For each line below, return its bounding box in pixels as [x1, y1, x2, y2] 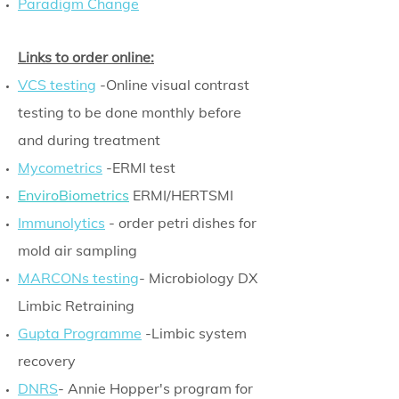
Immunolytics [18, 214, 105, 232]
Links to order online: [18, 48, 154, 66]
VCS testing [18, 76, 96, 94]
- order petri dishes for [105, 214, 256, 232]
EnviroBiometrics [18, 186, 129, 204]
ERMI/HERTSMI [129, 186, 233, 204]
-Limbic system [142, 324, 247, 342]
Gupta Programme [18, 324, 142, 342]
